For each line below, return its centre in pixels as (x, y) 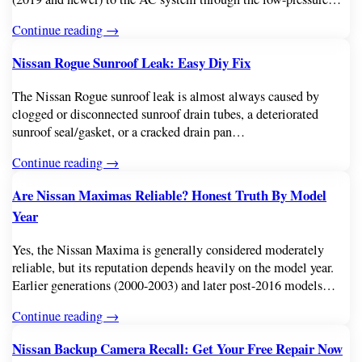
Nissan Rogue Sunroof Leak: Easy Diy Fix (132, 62)
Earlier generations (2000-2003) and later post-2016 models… (174, 285)
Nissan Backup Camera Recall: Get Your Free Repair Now (178, 348)
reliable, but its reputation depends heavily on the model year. (173, 267)
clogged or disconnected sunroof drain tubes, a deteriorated (166, 114)
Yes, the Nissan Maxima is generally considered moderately (168, 249)
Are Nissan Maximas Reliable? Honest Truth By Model (170, 195)
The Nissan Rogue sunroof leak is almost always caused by (166, 96)
